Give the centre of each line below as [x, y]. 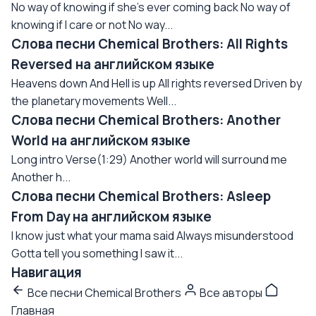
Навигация [47, 272]
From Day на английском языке [111, 217]
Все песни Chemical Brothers [104, 293]
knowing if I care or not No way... [92, 25]
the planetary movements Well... [94, 101]
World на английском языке [101, 140]
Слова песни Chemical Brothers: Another [146, 120]
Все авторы [231, 293]
